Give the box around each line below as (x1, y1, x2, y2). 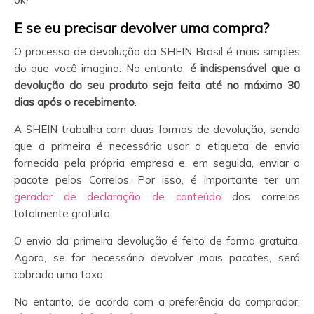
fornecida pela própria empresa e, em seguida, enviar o (14, 156, 300, 170)
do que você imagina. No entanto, (14, 61, 190, 75)
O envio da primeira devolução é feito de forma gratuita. (14, 233, 300, 247)
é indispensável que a (189, 61, 301, 75)
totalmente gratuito (14, 206, 110, 220)
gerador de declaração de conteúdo (14, 189, 221, 203)
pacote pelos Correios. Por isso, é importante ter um (14, 172, 300, 186)
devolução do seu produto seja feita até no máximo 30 (14, 78, 300, 92)
